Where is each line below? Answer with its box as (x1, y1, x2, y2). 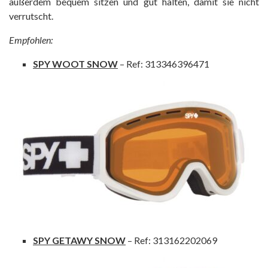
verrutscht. (9, 10, 53, 22)
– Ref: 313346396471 (118, 57, 209, 69)
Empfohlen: (9, 33, 53, 45)
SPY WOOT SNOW (33, 57, 118, 69)
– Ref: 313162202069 (126, 234, 217, 246)
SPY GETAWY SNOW (33, 234, 126, 246)
